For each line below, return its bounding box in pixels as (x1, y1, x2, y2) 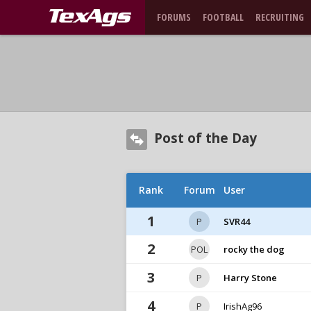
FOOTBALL (203, 10, 244, 24)
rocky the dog (224, 243, 285, 255)
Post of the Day (154, 129, 257, 147)
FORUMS (157, 10, 191, 24)
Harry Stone (224, 271, 277, 284)
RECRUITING (255, 10, 304, 24)
